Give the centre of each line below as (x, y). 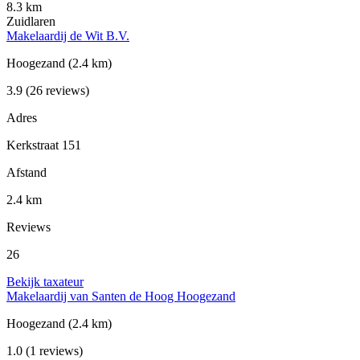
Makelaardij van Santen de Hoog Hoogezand (121, 297)
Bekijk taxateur (45, 282)
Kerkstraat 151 (44, 145)
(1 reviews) (53, 351)
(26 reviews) (56, 91)
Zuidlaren (31, 22)
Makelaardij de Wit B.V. (68, 36)
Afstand (27, 173)
